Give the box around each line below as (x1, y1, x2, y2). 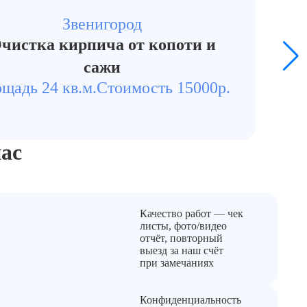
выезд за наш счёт (139, 245, 223, 257)
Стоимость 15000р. (97, 78, 231, 97)
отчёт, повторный (139, 232, 223, 245)
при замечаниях (139, 257, 214, 269)
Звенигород (62, 14, 143, 33)
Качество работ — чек (139, 208, 243, 220)
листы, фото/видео (139, 220, 227, 232)
